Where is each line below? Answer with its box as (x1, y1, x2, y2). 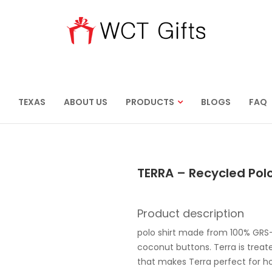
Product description (137, 206, 244, 221)
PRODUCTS (126, 96, 174, 108)
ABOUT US (64, 96, 107, 108)
